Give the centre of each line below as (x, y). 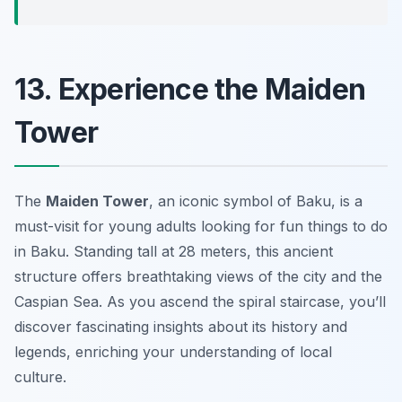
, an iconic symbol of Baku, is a (256, 201)
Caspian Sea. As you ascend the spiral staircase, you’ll (200, 301)
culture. (40, 376)
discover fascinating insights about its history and (181, 326)
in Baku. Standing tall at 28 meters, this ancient (174, 251)
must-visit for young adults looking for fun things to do (201, 226)
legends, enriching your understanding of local (173, 351)
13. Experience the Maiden (190, 89)
